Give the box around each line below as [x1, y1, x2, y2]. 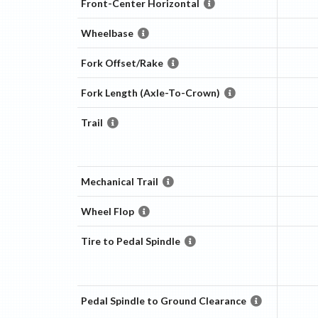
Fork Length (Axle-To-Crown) [80, 86, 220, 99]
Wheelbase [80, 26, 133, 39]
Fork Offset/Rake [80, 56, 163, 69]
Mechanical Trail [80, 175, 158, 187]
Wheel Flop [80, 204, 134, 217]
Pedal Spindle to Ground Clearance [80, 294, 246, 307]
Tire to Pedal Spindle [80, 234, 180, 247]
